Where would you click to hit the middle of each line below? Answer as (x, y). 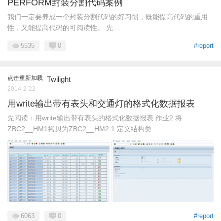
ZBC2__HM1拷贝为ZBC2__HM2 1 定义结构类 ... (83, 129)
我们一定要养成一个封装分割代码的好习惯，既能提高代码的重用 (108, 17)
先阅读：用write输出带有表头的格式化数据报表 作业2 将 (95, 118)
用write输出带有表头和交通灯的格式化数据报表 (101, 103)
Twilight (59, 79)
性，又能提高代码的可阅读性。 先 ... (64, 27)
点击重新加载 (25, 78)
